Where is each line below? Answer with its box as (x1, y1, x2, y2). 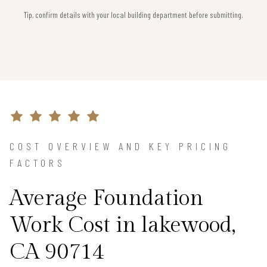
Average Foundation (10, 186, 203, 212)
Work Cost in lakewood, (10, 213, 235, 238)
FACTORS (10, 156, 66, 170)
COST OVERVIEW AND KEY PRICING (10, 139, 231, 153)
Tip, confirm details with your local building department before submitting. (24, 10, 243, 20)
